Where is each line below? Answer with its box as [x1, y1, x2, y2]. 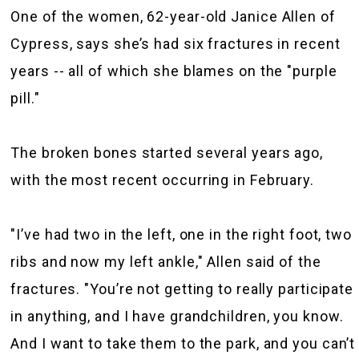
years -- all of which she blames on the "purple [10, 63, 337, 79]
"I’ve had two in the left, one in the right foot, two [10, 226, 352, 243]
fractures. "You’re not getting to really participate [10, 280, 354, 297]
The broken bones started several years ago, [10, 144, 323, 161]
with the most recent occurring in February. [10, 171, 314, 188]
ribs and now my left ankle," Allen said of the [10, 253, 321, 270]
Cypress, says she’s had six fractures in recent [10, 35, 341, 52]
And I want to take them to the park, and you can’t [10, 335, 356, 352]
